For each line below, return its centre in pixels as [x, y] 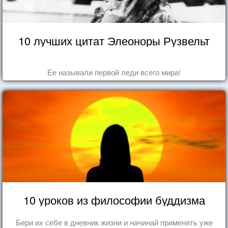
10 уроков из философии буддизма [114, 199]
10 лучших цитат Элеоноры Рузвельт [114, 40]
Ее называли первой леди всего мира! [114, 72]
